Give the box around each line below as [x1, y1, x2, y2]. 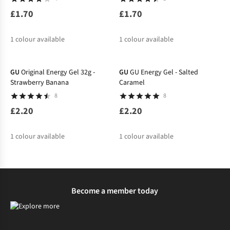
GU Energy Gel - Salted [129, 67, 198, 78]
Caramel [119, 77, 145, 88]
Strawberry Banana [10, 77, 69, 88]
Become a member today [71, 185, 159, 197]
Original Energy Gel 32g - [21, 67, 95, 78]
